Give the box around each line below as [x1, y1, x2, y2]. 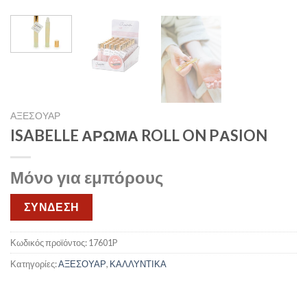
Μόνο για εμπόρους [10, 167, 163, 188]
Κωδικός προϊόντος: [10, 236, 88, 248]
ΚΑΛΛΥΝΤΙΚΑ [110, 258, 167, 269]
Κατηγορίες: [10, 258, 58, 269]
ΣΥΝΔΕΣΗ [23, 201, 79, 214]
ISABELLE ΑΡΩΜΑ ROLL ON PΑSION [10, 126, 267, 145]
